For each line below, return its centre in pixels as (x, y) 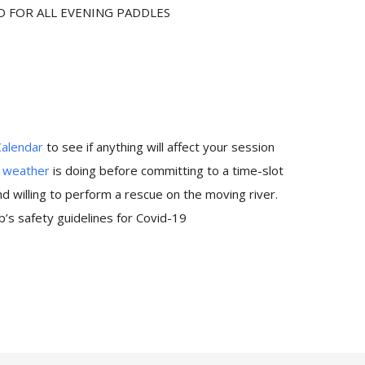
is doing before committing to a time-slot (167, 171)
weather (26, 171)
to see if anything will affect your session (159, 147)
